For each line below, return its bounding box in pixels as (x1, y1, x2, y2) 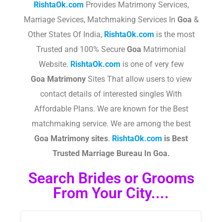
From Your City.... (53, 184, 169, 202)
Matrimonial (141, 45, 186, 54)
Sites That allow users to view (85, 74, 192, 84)
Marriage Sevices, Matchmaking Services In (23, 15, 177, 24)
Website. (38, 59, 70, 69)
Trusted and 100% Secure (36, 45, 127, 54)
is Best (162, 134, 188, 143)
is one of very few (120, 59, 184, 69)
